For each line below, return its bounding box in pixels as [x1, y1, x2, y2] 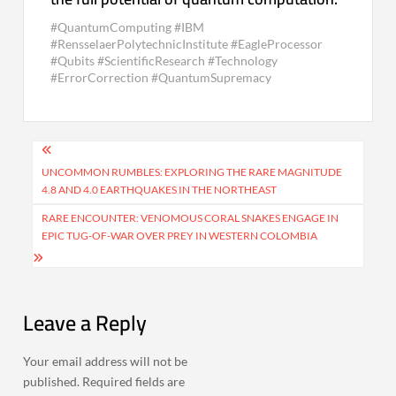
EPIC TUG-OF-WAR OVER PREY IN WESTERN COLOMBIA [42, 229, 318, 243]
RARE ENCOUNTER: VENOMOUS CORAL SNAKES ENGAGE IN [42, 211, 339, 225]
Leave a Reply [23, 303, 148, 344]
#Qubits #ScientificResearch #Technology [50, 53, 278, 69]
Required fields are [82, 374, 186, 390]
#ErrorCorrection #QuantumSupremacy [50, 70, 272, 86]
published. [23, 374, 80, 390]
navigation [22, 158, 141, 209]
